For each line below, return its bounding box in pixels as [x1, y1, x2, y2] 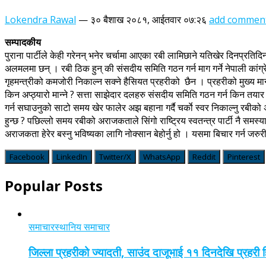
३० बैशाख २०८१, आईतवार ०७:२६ [90, 12, 207, 26]
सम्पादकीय [5, 35, 41, 49]
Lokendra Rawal [5, 12, 76, 26]
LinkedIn [56, 151, 87, 162]
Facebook [9, 151, 45, 162]
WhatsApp [143, 151, 180, 162]
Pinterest [227, 151, 260, 162]
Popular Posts [5, 175, 103, 195]
